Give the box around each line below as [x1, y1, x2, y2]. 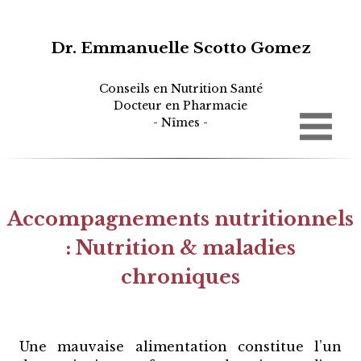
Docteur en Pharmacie [114, 98, 247, 113]
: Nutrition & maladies [65, 235, 296, 259]
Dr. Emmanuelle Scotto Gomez [50, 38, 311, 57]
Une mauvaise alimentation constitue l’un [19, 338, 342, 355]
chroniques [121, 264, 240, 288]
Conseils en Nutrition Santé [98, 81, 263, 96]
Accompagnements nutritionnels [7, 206, 354, 230]
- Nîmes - [153, 115, 208, 130]
